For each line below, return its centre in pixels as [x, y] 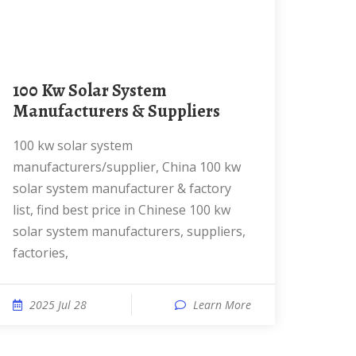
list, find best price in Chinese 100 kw [122, 210]
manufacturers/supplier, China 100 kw [127, 167]
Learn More [222, 305]
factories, [41, 253]
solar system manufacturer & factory [122, 188]
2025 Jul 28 [58, 305]
